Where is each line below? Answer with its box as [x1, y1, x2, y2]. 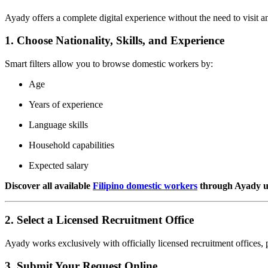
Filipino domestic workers [93, 181, 197, 191]
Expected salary [29, 160, 89, 171]
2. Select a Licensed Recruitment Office [5, 213, 194, 226]
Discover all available [5, 181, 93, 191]
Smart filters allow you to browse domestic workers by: [5, 59, 213, 69]
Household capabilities [29, 140, 114, 151]
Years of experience [29, 99, 103, 110]
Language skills [29, 120, 88, 130]
